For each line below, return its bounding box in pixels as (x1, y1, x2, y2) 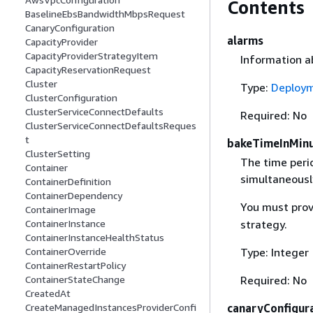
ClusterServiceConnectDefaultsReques (25, 119, 196, 132)
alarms (227, 33, 263, 48)
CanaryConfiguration (25, 22, 115, 34)
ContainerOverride (25, 245, 106, 258)
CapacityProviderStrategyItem (25, 50, 158, 62)
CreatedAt (25, 287, 71, 300)
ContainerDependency (25, 189, 122, 202)
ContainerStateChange (25, 273, 125, 286)
